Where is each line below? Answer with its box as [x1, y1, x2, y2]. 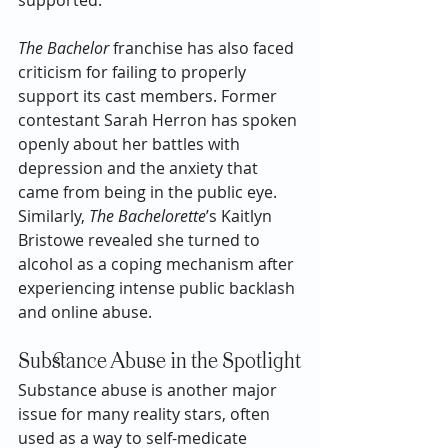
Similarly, [18, 204, 89, 227]
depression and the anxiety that [18, 156, 262, 179]
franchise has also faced [109, 36, 298, 59]
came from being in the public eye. [18, 180, 281, 203]
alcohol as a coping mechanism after [18, 252, 298, 275]
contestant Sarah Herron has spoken [18, 108, 301, 131]
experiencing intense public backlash [18, 276, 299, 299]
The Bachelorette [89, 204, 206, 227]
